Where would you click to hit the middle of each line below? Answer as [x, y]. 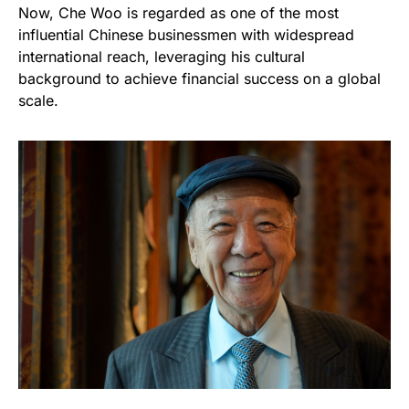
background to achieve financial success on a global [199, 78]
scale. [38, 100]
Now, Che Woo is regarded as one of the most [178, 12]
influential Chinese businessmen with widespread [186, 34]
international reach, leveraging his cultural [162, 56]
